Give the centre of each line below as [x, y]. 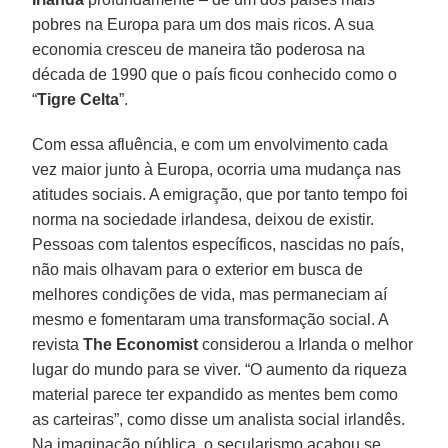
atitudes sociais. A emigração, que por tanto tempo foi [220, 194]
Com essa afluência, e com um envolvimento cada [210, 144]
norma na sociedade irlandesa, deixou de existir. [203, 219]
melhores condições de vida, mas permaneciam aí [210, 294]
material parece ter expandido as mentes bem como [215, 394]
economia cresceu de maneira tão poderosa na [199, 49]
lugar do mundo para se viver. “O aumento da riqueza [220, 369]
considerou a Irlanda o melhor [306, 344]
